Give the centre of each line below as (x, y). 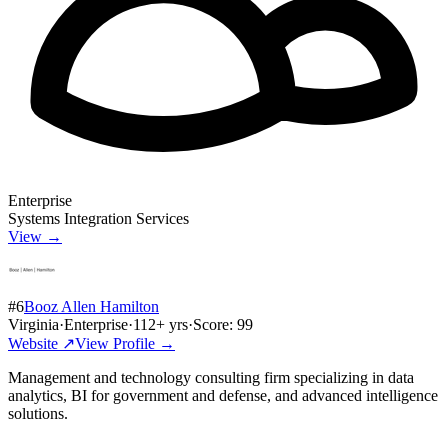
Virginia (33, 324)
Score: (215, 324)
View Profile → (125, 343)
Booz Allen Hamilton (91, 306)
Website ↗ (41, 343)
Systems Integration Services (98, 218)
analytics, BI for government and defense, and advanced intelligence (223, 395)
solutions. (38, 413)
